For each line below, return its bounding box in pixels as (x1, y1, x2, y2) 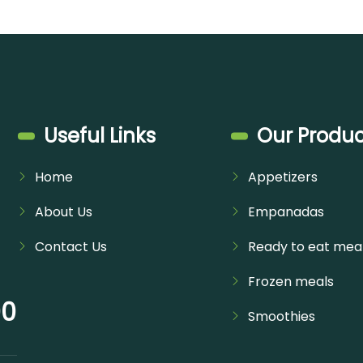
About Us (35, 202, 93, 221)
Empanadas (247, 202, 324, 221)
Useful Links (44, 122, 156, 149)
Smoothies (247, 306, 315, 326)
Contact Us (35, 237, 108, 256)
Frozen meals (247, 271, 334, 291)
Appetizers (247, 167, 318, 186)
